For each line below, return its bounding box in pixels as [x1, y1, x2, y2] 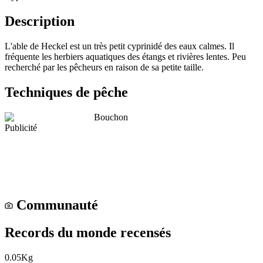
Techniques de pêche [5, 84, 128, 100]
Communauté [16, 197, 98, 213]
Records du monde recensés [5, 225, 171, 241]
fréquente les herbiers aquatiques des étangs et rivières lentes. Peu [5, 51, 246, 62]
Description [5, 13, 75, 29]
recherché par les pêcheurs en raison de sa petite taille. [5, 62, 204, 72]
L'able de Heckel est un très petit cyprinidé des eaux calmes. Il [5, 41, 234, 51]
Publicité [5, 122, 37, 133]
